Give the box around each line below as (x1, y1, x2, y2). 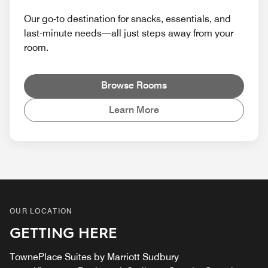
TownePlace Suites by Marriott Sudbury (10, 251, 179, 263)
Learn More (109, 103, 159, 115)
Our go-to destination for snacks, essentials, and (24, 13, 231, 25)
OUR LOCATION (10, 206, 73, 215)
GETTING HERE (10, 222, 117, 242)
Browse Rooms (101, 79, 167, 91)
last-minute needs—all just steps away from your (24, 27, 233, 39)
